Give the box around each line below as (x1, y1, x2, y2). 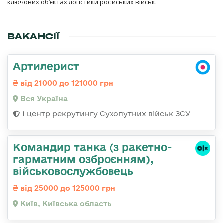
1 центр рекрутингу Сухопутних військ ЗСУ (20, 110, 191, 118)
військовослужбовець (13, 165, 133, 177)
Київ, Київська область (18, 199, 111, 208)
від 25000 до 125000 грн (18, 184, 115, 193)
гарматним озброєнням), (13, 153, 154, 165)
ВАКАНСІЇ (7, 31, 59, 42)
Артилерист (13, 60, 79, 72)
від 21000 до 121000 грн (18, 79, 113, 88)
